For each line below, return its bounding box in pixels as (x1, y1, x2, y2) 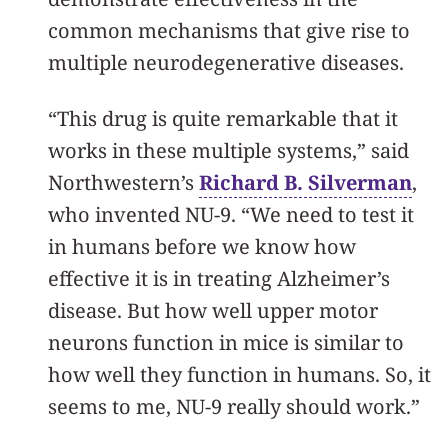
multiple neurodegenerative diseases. (48, 48, 404, 76)
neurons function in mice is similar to (48, 328, 404, 356)
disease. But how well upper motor (48, 296, 378, 324)
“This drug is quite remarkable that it (48, 104, 398, 132)
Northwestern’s (48, 168, 199, 196)
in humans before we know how (48, 232, 356, 260)
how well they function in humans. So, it (48, 360, 431, 388)
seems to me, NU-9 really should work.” (48, 392, 420, 420)
